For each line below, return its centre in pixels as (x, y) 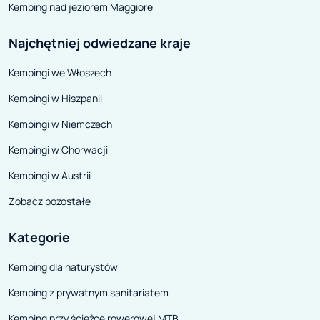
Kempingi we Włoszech (60, 73)
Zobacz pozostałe (50, 201)
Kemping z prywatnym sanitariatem (89, 293)
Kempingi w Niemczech (60, 124)
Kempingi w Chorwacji (58, 150)
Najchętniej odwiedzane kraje (100, 43)
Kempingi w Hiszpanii (55, 99)
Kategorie (39, 237)
